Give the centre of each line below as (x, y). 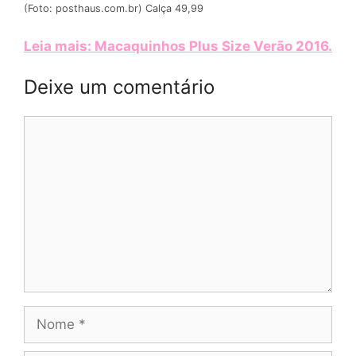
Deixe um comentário (119, 87)
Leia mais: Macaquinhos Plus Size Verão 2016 (176, 46)
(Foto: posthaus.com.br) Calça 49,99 (114, 9)
